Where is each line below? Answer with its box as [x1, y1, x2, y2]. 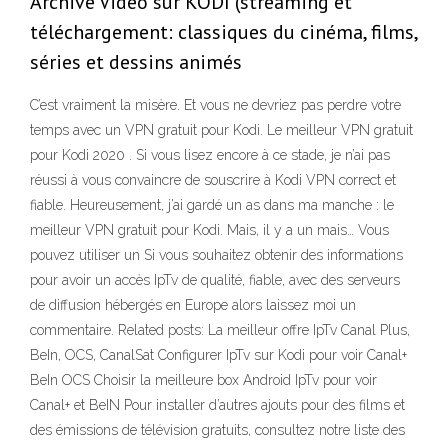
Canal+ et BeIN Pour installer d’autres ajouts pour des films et [30, 397, 405, 414]
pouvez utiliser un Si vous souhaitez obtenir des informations [30, 247, 403, 264]
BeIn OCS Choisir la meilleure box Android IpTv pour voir [30, 372, 377, 389]
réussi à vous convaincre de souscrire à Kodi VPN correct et [30, 172, 396, 189]
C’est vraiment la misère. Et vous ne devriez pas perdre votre [30, 97, 401, 114]
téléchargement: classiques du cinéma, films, [30, 19, 417, 46]
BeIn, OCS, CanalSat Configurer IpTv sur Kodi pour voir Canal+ [30, 347, 407, 364]
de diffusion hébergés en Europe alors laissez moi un [30, 297, 356, 314]
